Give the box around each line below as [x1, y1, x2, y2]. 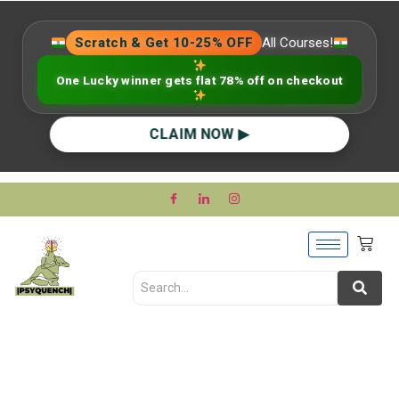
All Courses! [262, 35, 334, 51]
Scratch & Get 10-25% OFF [74, 35, 254, 51]
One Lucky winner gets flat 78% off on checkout [55, 72, 344, 87]
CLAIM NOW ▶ [151, 126, 248, 143]
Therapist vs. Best [9, 336, 298, 379]
